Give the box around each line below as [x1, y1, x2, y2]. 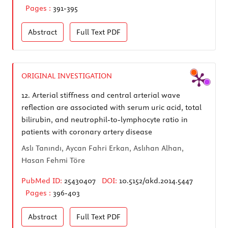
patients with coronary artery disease [21, 127, 152, 136]
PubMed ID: [21, 176, 62, 185]
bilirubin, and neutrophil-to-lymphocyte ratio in [21, 115, 188, 124]
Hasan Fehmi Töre [21, 155, 85, 165]
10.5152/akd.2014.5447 [119, 176, 193, 185]
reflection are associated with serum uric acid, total [21, 102, 202, 112]
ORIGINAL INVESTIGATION [21, 71, 112, 80]
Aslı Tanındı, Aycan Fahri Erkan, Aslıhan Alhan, [21, 143, 184, 153]
